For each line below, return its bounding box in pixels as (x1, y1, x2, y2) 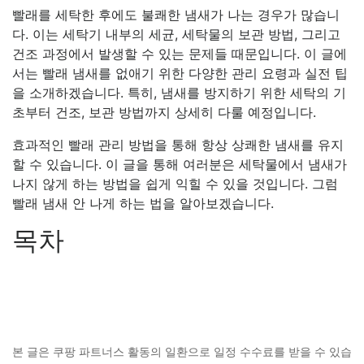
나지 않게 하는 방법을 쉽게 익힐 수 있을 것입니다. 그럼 (12, 175, 338, 192)
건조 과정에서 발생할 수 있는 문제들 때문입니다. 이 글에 (12, 45, 347, 62)
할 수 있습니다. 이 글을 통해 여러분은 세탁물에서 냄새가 (12, 156, 347, 172)
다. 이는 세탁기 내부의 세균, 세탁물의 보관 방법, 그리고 (12, 26, 340, 42)
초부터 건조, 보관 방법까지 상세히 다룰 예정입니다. (12, 104, 316, 120)
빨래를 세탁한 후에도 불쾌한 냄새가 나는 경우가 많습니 (12, 6, 340, 23)
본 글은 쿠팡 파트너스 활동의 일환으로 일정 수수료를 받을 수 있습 (12, 344, 352, 358)
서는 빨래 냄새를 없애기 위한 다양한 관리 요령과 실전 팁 (12, 65, 348, 81)
